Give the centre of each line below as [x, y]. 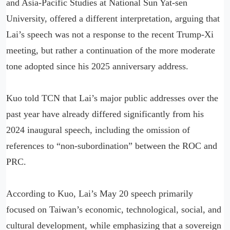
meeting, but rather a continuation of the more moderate [111, 50]
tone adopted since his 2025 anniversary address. [97, 66]
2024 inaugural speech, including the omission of [98, 130]
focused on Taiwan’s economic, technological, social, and [114, 209]
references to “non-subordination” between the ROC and [112, 146]
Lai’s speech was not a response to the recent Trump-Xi [110, 34]
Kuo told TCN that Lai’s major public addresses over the [112, 98]
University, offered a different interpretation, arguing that [113, 18]
